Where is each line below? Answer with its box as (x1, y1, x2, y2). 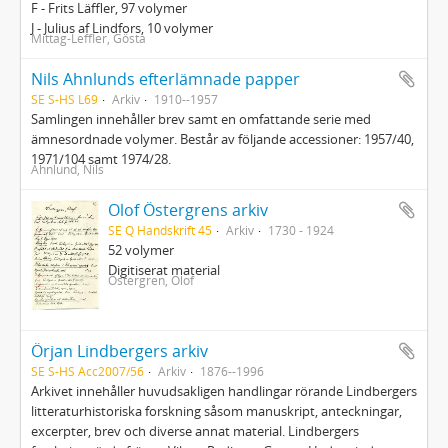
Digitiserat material (108, 261, 221, 279)
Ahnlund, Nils (31, 161, 104, 177)
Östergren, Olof (108, 272, 195, 288)
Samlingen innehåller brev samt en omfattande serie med (31, 110, 371, 128)
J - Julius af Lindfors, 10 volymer (31, 19, 213, 37)
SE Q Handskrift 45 (108, 222, 213, 238)
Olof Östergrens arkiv (108, 199, 269, 221)
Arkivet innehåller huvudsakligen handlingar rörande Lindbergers (31, 382, 417, 400)
